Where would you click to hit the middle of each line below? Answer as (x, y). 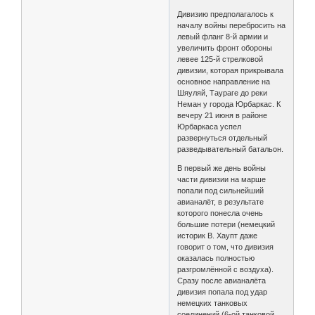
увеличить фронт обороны (225, 47)
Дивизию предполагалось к (226, 14)
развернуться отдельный (223, 137)
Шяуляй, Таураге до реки (223, 92)
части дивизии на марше (222, 179)
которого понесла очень (220, 213)
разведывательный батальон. (231, 149)
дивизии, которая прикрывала (231, 70)
